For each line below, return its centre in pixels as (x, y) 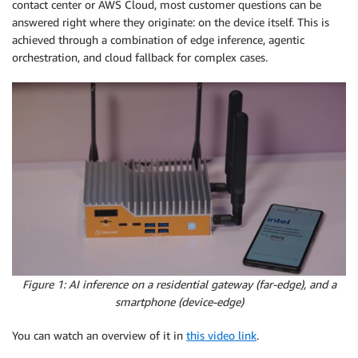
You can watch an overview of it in (99, 335)
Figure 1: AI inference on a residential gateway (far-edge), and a (179, 284)
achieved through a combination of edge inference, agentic (158, 39)
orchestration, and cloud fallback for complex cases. (140, 57)
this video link (221, 335)
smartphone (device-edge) (179, 301)
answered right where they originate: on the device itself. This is (171, 22)
